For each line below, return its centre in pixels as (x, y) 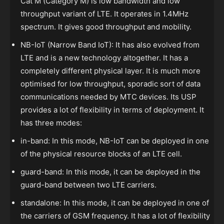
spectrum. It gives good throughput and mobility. (106, 27)
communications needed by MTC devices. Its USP (108, 97)
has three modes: (51, 123)
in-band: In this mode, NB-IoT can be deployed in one (115, 141)
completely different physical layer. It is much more (110, 71)
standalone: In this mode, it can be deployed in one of (115, 203)
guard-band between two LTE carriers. (88, 185)
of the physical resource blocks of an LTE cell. (101, 154)
